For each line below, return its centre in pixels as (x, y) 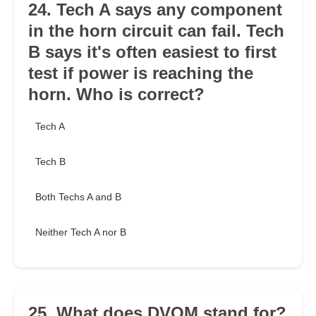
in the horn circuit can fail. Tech (156, 31)
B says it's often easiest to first (152, 52)
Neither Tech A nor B (81, 232)
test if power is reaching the (141, 73)
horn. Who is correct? (116, 95)
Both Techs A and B (78, 197)
